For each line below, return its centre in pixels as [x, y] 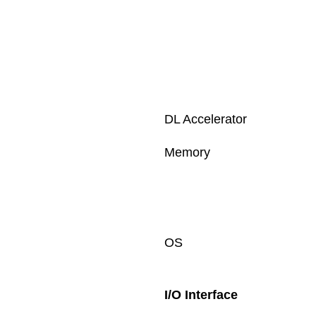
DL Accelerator [206, 119]
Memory [187, 152]
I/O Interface [203, 295]
